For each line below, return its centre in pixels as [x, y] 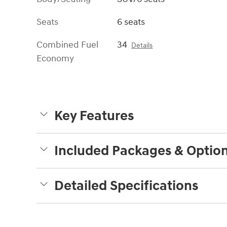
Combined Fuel [67, 45]
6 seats [131, 22]
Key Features [94, 116]
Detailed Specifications [126, 186]
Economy [55, 58]
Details [142, 45]
